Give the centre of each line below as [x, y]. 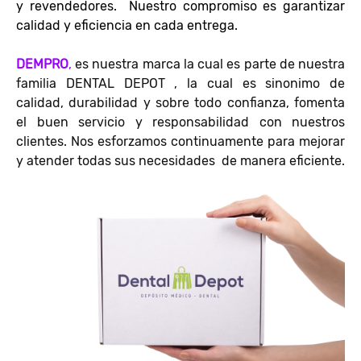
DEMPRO [42, 64]
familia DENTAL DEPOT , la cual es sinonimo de [180, 83]
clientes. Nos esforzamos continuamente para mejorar [180, 141]
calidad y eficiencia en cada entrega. [127, 25]
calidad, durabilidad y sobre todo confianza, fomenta [180, 103]
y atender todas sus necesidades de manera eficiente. [180, 161]
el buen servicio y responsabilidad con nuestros [180, 122]
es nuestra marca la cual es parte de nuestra [208, 64]
